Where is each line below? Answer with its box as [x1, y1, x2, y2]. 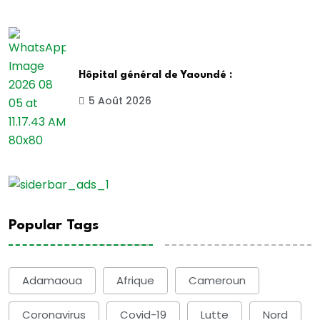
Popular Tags [9, 218, 99, 233]
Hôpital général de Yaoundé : [79, 70, 232, 81]
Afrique [116, 273, 154, 289]
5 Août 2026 [89, 94, 151, 109]
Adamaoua [22, 273, 82, 289]
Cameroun [189, 273, 246, 289]
